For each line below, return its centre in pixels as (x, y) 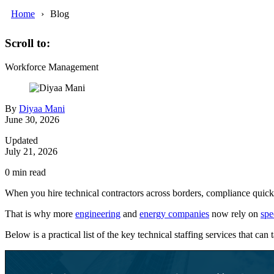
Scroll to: (28, 43)
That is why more (40, 214)
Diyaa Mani (42, 109)
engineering (98, 214)
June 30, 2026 (32, 120)
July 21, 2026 (31, 152)
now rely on (235, 214)
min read (28, 172)
